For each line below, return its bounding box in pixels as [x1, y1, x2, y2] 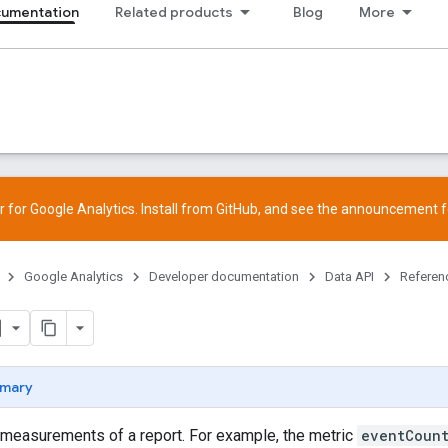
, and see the [258, 201, 341, 217]
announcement [341, 201, 438, 217]
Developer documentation [149, 269, 299, 284]
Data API [325, 269, 374, 284]
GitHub [216, 201, 258, 217]
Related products [115, 3, 233, 21]
